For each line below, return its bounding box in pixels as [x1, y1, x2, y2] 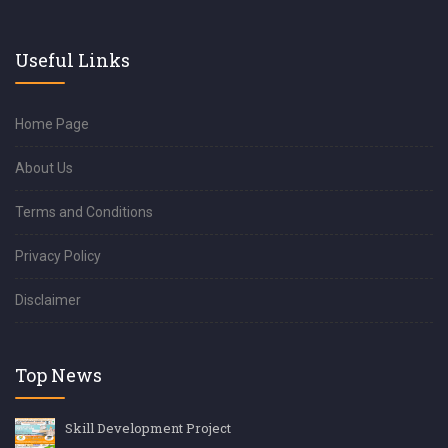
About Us [15, 160, 73, 177]
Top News [15, 363, 102, 388]
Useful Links [15, 48, 130, 73]
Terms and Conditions [15, 204, 153, 221]
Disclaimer [15, 292, 81, 309]
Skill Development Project [65, 419, 231, 438]
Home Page [15, 116, 89, 133]
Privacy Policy [15, 248, 101, 265]
